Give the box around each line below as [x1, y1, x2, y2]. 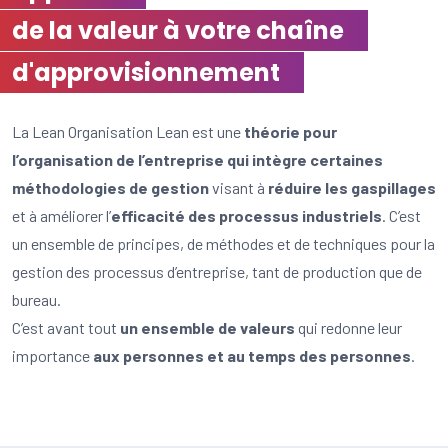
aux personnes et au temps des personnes [93, 346, 411, 365]
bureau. [12, 290, 61, 309]
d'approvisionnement [12, 56, 280, 89]
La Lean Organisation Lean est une [12, 122, 244, 141]
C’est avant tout [12, 318, 120, 337]
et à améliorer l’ [12, 206, 111, 225]
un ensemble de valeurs [120, 318, 295, 337]
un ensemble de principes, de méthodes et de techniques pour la [12, 234, 435, 253]
